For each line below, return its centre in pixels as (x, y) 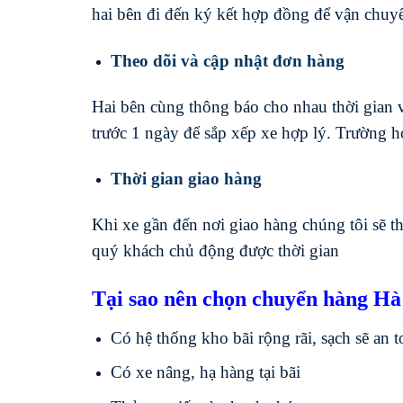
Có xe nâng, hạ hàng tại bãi (205, 372)
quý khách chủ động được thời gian (215, 251)
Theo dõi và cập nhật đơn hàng (227, 60)
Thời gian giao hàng (186, 179)
